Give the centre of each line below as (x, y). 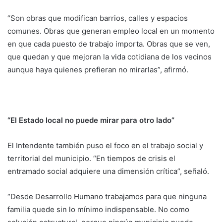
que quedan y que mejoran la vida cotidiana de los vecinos (110, 56)
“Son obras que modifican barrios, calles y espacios (98, 18)
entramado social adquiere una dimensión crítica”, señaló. (108, 171)
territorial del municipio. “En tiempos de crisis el (91, 158)
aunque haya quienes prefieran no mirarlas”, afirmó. (98, 69)
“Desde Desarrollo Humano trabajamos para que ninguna (107, 196)
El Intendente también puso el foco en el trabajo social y (105, 145)
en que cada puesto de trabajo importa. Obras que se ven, (109, 44)
